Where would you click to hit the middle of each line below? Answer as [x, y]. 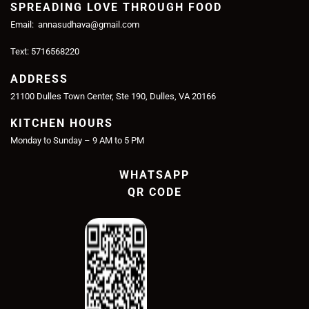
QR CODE [154, 192]
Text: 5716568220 [45, 52]
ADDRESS [39, 79]
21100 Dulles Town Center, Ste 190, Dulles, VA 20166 [113, 96]
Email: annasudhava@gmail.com [75, 25]
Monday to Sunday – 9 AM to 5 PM [77, 141]
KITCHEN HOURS [62, 123]
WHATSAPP [154, 175]
